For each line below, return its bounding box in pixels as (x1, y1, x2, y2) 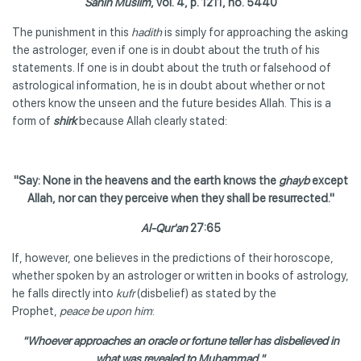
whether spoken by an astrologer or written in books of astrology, (12, 268, 349, 282)
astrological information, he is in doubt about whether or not (12, 78, 326, 92)
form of (12, 114, 53, 127)
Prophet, (12, 304, 60, 317)
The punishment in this (12, 25, 131, 39)
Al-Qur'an (140, 221, 188, 234)
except (309, 173, 348, 187)
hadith (131, 25, 162, 39)
